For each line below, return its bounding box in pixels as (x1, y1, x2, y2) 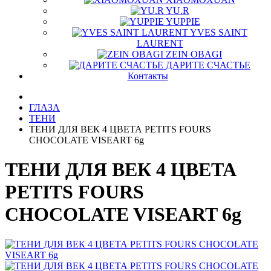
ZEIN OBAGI (166, 49, 222, 59)
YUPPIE (165, 16, 200, 27)
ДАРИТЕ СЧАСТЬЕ (166, 60, 250, 70)
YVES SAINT (190, 27, 247, 38)
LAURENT (136, 38, 183, 48)
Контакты (127, 71, 168, 81)
